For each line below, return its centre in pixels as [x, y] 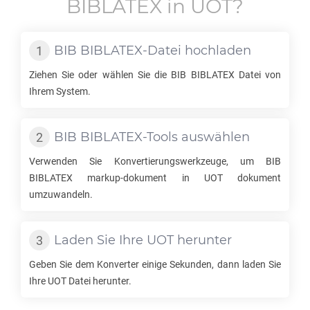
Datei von [258, 75]
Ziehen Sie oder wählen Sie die [100, 75]
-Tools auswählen [196, 137]
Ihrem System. [60, 91]
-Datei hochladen [197, 51]
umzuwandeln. [61, 194]
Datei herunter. [99, 281]
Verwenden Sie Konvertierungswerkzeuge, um [147, 161]
